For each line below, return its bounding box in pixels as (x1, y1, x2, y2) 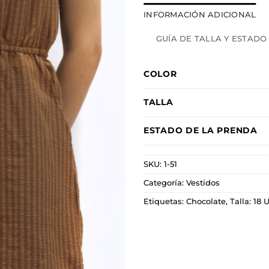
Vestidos (186, 178, 220, 188)
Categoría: (144, 178, 186, 188)
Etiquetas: (144, 197, 186, 207)
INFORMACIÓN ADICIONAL (144, 10, 256, 20)
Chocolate (186, 197, 226, 207)
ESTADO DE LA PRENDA (144, 125, 258, 136)
